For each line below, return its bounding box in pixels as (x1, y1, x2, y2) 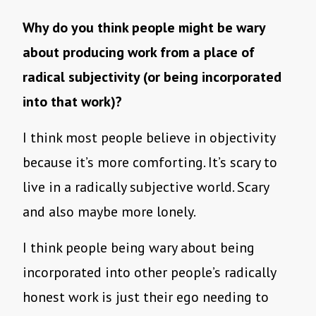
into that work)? (23, 92, 126, 111)
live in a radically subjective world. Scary (23, 178, 269, 197)
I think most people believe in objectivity (23, 128, 275, 147)
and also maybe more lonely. (23, 202, 198, 221)
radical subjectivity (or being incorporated (23, 68, 281, 87)
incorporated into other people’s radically (23, 263, 276, 282)
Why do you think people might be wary (23, 18, 265, 37)
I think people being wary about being (23, 238, 255, 257)
